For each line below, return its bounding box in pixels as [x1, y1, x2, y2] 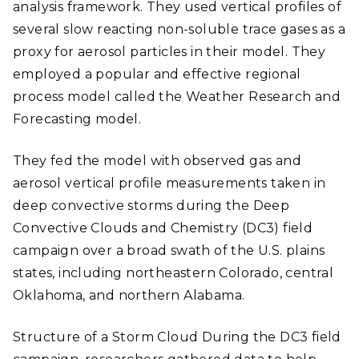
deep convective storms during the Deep [13, 198, 290, 213]
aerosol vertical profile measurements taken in [13, 175, 326, 191]
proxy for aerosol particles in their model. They [13, 44, 326, 59]
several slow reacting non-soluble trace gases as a [13, 22, 345, 37]
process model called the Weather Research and [13, 89, 341, 104]
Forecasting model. [13, 111, 142, 127]
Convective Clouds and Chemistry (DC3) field [13, 220, 313, 236]
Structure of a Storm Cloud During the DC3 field [13, 329, 341, 345]
